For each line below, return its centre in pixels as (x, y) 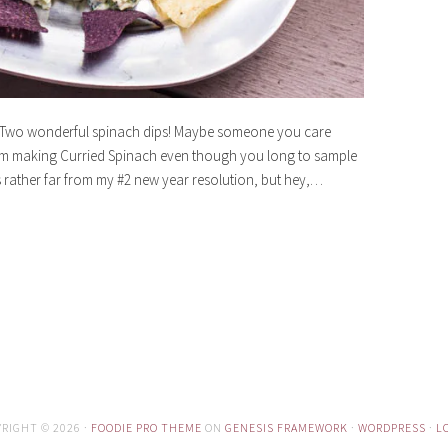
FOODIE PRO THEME (146, 428)
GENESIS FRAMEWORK (286, 428)
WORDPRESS (391, 428)
